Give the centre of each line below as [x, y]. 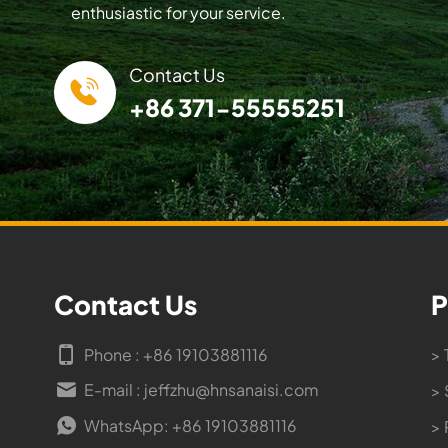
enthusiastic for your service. [179, 13]
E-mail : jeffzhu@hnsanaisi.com [201, 390]
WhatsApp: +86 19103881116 [191, 425]
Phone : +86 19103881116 [176, 355]
